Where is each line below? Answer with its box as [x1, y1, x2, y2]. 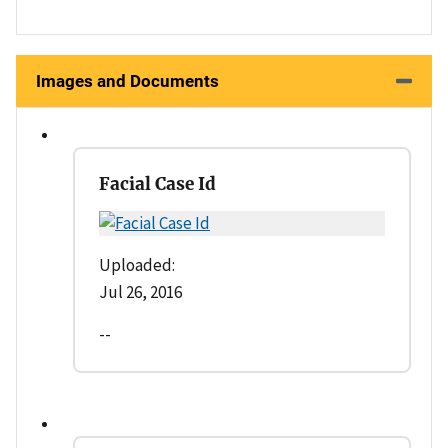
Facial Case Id [99, 173, 216, 196]
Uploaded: [99, 254, 175, 277]
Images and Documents [36, 71, 219, 92]
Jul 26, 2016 [99, 281, 182, 304]
